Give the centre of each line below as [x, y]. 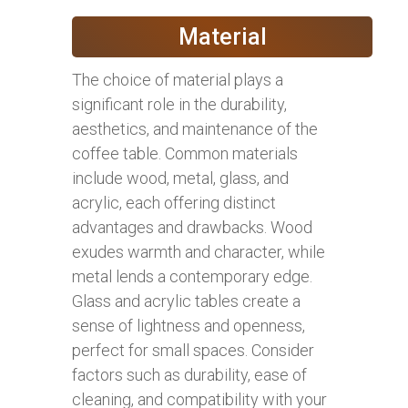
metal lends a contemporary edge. [192, 276]
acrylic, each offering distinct [174, 202]
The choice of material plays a [178, 79]
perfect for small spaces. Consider [193, 350]
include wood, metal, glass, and [180, 178]
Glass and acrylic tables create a [186, 301]
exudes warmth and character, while [199, 251]
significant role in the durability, [179, 104]
